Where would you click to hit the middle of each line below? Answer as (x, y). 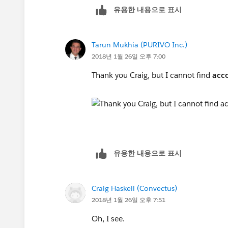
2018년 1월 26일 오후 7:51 (129, 199)
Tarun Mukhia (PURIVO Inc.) (139, 45)
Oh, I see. (109, 218)
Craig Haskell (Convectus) (134, 188)
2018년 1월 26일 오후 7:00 (129, 56)
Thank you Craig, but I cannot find (152, 75)
